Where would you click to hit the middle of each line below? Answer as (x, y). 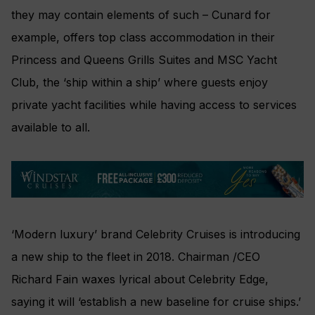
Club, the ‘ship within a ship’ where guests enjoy (140, 83)
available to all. (51, 128)
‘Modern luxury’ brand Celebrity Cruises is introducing (156, 234)
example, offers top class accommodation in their (143, 38)
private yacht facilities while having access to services (154, 105)
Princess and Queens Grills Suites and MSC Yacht (144, 60)
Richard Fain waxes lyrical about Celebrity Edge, (140, 279)
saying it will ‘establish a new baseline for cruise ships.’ (156, 301)
